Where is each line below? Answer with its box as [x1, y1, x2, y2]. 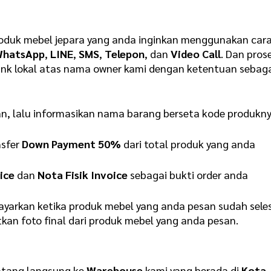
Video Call [171, 47, 221, 61]
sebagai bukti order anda [128, 167, 249, 181]
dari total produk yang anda [121, 136, 256, 151]
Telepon [105, 47, 145, 61]
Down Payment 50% [22, 136, 122, 151]
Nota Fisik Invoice [38, 167, 128, 181]
